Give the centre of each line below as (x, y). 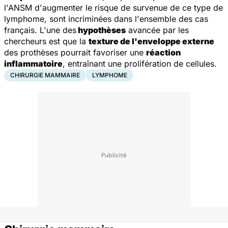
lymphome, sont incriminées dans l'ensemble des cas (106, 19)
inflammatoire (33, 63)
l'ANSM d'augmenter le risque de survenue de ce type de (113, 7)
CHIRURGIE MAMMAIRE (45, 75)
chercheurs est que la (46, 41)
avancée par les (157, 30)
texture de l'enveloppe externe (151, 41)
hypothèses (101, 30)
